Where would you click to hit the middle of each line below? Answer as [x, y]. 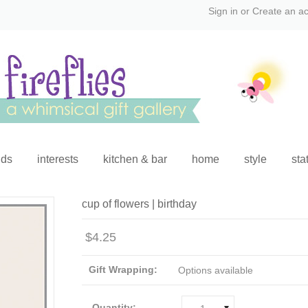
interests [57, 159]
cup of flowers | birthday [139, 204]
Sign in [223, 11]
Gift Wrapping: [123, 269]
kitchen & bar [135, 159]
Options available [216, 270]
